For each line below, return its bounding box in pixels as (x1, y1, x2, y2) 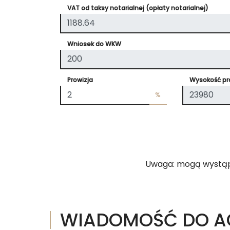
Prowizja (67, 75, 93, 84)
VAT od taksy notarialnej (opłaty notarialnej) (67, 3, 208, 12)
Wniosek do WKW (67, 39, 121, 48)
